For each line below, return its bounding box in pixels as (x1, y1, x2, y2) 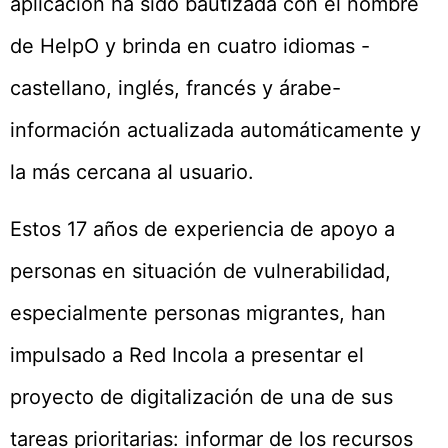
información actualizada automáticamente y (10, 118, 421, 143)
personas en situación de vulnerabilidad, (10, 258, 391, 283)
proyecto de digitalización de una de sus (10, 384, 393, 409)
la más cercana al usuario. (10, 160, 254, 185)
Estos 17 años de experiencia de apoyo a (10, 216, 395, 241)
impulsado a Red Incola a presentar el (10, 342, 364, 367)
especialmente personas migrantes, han (10, 300, 386, 325)
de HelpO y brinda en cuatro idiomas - (10, 34, 370, 59)
